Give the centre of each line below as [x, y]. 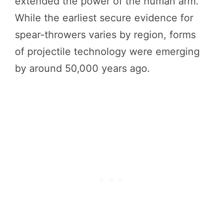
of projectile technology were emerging [107, 51]
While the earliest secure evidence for [104, 18]
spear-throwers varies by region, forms [105, 34]
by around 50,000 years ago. [83, 68]
